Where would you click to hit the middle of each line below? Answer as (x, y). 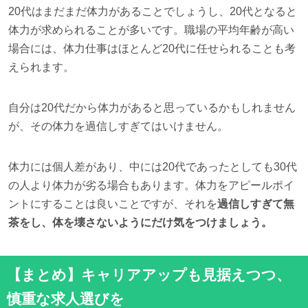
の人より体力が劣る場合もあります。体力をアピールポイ (151, 185)
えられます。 (41, 67)
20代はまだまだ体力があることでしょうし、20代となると (152, 11)
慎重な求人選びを (66, 298)
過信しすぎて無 (255, 203)
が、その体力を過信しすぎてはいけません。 (118, 126)
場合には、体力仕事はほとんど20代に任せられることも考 (152, 48)
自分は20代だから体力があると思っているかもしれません (152, 107)
